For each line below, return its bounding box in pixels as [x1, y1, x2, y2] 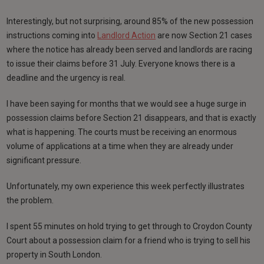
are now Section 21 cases [156, 30, 253, 40]
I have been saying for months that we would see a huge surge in [6, 98, 247, 108]
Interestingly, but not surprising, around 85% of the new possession [6, 16, 254, 26]
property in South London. [6, 249, 103, 259]
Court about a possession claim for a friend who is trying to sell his [6, 235, 251, 245]
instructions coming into [6, 30, 98, 40]
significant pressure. [6, 155, 82, 165]
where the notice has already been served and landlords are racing [6, 44, 253, 54]
